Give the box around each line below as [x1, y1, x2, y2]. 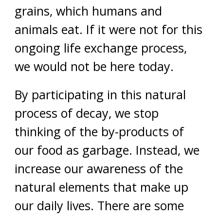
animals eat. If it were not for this [15, 21, 202, 37]
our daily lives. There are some [15, 197, 184, 214]
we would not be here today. [15, 58, 174, 74]
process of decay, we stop [15, 105, 159, 121]
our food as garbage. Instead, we [15, 142, 200, 158]
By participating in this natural [15, 86, 186, 103]
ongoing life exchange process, [15, 39, 187, 56]
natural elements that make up [15, 179, 188, 195]
